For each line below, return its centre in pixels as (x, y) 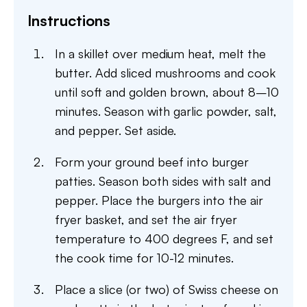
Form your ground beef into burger (152, 162)
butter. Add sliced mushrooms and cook (165, 73)
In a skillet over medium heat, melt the (160, 53)
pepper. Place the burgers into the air (159, 200)
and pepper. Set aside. (115, 130)
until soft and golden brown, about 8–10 (167, 92)
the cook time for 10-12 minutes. (144, 258)
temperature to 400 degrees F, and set (164, 238)
